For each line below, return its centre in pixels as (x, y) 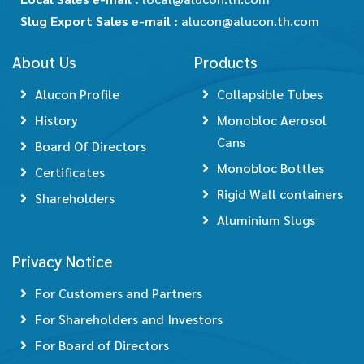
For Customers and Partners (119, 293)
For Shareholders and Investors (129, 319)
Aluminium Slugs (266, 220)
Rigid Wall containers (280, 194)
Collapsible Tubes (270, 94)
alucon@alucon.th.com (250, 21)
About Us (44, 62)
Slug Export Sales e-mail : (101, 21)
